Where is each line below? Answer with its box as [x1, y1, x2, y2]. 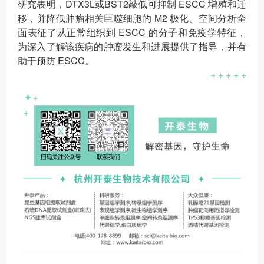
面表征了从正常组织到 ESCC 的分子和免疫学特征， [18, 25, 246, 39]
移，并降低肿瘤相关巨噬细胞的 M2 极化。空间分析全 [18, 11, 246, 25]
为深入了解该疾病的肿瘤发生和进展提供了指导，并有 [18, 39, 246, 54]
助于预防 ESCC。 [18, 54, 94, 68]
